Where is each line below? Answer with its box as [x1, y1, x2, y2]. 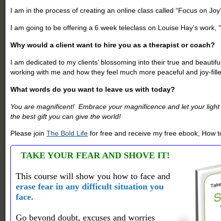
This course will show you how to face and [16, 171, 171, 181]
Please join [10, 129, 47, 137]
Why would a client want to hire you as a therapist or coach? [10, 40, 216, 49]
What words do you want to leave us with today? [10, 85, 176, 93]
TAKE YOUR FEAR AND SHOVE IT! [21, 150, 170, 160]
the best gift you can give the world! [10, 112, 125, 120]
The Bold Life [46, 129, 88, 137]
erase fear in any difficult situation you [16, 181, 164, 191]
